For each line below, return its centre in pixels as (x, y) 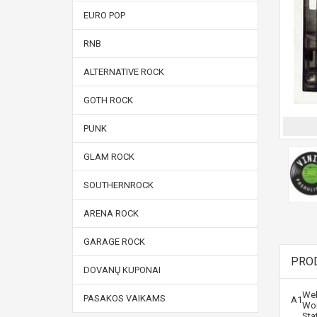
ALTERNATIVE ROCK (124, 72)
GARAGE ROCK (114, 242)
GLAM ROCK (109, 157)
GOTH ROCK (108, 100)
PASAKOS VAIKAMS (125, 298)
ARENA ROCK (111, 213)
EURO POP (104, 15)
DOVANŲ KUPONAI (122, 270)
